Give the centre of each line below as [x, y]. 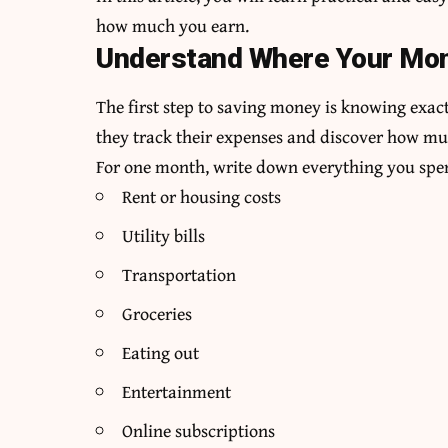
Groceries [157, 314]
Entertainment [177, 392]
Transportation [179, 275]
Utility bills [164, 236]
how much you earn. [173, 25]
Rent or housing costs [202, 197]
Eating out [161, 353]
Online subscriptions [199, 431]
